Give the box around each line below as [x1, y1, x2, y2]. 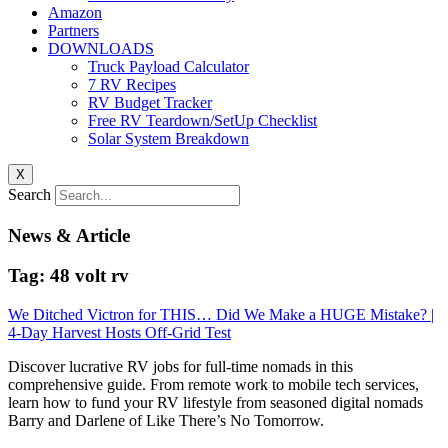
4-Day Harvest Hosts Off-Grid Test [8, 324, 231, 342]
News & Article [8, 224, 130, 246]
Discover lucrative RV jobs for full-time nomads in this [8, 358, 353, 376]
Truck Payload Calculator [88, 58, 249, 75]
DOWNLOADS [48, 40, 154, 57]
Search [8, 186, 51, 203]
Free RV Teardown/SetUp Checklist [88, 112, 317, 129]
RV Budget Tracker [88, 94, 212, 111]
